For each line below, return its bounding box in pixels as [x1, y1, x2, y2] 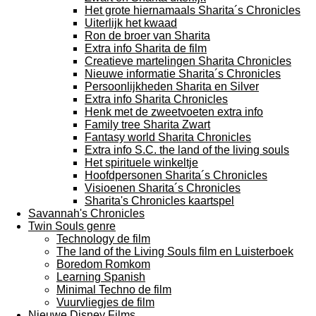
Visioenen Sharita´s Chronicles [85, 182, 241, 194]
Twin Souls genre [28, 220, 116, 232]
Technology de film [56, 233, 150, 245]
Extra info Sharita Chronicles [85, 93, 228, 105]
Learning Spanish [56, 271, 145, 283]
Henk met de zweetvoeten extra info [85, 106, 263, 118]
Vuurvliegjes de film [56, 296, 154, 308]
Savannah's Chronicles [28, 207, 145, 219]
